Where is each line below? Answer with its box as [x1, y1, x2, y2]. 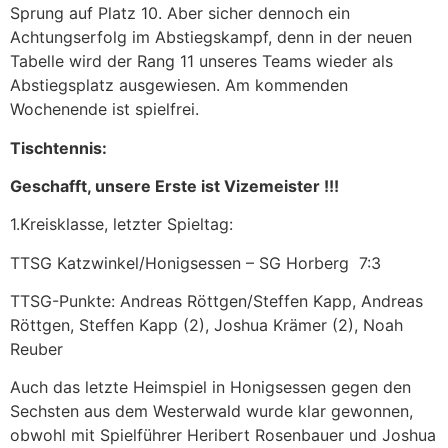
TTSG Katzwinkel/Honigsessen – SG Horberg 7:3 [10, 252, 381, 273]
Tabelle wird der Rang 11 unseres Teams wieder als [10, 51, 393, 72]
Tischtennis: [10, 137, 107, 158]
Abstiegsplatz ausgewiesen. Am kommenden [10, 75, 348, 96]
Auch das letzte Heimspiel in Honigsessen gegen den [10, 377, 411, 398]
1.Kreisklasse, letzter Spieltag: [10, 214, 233, 235]
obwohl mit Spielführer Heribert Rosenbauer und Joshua [10, 425, 436, 446]
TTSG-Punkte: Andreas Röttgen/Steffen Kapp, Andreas [10, 291, 423, 312]
